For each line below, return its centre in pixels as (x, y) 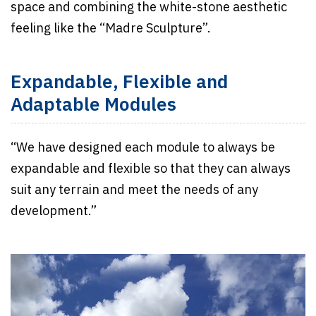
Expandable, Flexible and (119, 83)
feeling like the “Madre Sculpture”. (112, 29)
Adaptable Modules (93, 105)
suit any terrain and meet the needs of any (134, 190)
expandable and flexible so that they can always (151, 169)
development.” (54, 211)
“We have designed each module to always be (143, 148)
